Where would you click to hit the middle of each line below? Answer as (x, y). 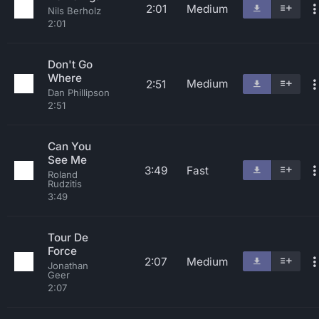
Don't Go (70, 64)
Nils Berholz (74, 11)
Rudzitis (65, 184)
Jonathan (68, 266)
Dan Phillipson (79, 93)
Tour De (68, 237)
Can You (69, 146)
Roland (63, 174)
